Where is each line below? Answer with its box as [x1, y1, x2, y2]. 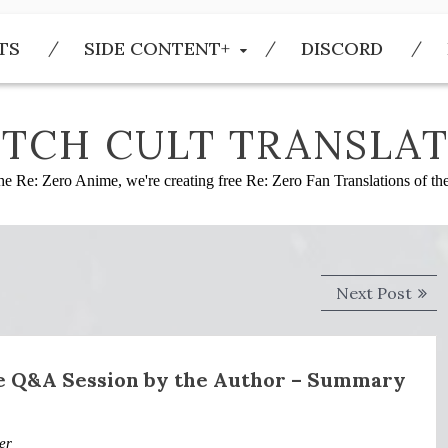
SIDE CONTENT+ [84, 37, 230, 60]
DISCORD [301, 37, 383, 60]
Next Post [336, 283, 412, 303]
